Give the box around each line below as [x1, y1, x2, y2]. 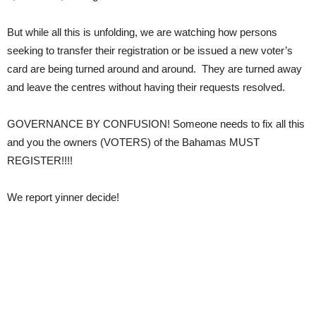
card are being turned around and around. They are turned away [7, 63, 302, 75]
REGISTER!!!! [7, 154, 73, 166]
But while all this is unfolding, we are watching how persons [7, 26, 277, 38]
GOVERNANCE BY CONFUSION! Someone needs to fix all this [7, 118, 305, 130]
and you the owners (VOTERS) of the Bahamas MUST [7, 136, 260, 148]
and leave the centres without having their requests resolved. [7, 81, 288, 93]
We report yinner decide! [7, 191, 119, 203]
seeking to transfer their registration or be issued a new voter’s [7, 44, 293, 56]
